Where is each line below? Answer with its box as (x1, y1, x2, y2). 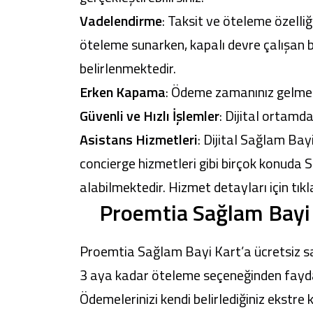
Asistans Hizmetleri (80, 129, 198, 150)
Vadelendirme (80, 10, 162, 31)
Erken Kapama (80, 81, 166, 103)
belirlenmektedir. (80, 57, 179, 79)
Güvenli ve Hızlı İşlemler (80, 105, 219, 126)
